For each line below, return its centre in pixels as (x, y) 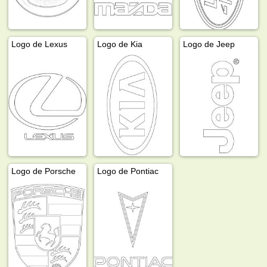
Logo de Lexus (40, 44)
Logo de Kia (120, 44)
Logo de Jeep (209, 44)
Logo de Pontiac (128, 171)
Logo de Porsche (44, 171)
